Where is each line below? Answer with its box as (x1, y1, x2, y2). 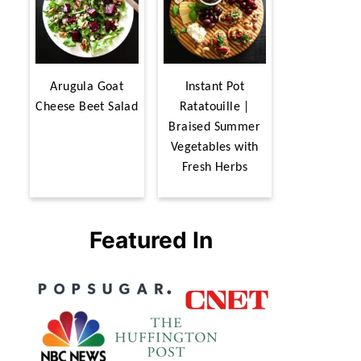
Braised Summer (168, 121, 261, 134)
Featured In (89, 226, 213, 254)
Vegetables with (170, 141, 259, 154)
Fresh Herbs (181, 161, 247, 174)
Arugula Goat (50, 81, 124, 93)
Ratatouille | (179, 101, 250, 114)
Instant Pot (185, 81, 244, 93)
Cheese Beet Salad (35, 101, 139, 114)
